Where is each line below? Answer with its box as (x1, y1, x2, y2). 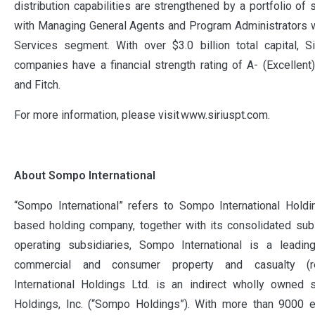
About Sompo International (14, 168, 155, 182)
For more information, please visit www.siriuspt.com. (14, 108, 273, 122)
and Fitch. (14, 77, 63, 91)
